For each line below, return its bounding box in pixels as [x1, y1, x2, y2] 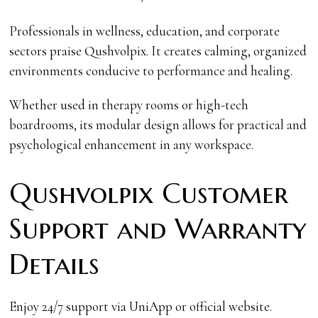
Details [9, 246, 100, 282]
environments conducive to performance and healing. [9, 62, 293, 79]
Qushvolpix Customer [9, 175, 289, 211]
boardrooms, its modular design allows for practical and [9, 116, 307, 133]
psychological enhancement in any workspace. [9, 136, 254, 153]
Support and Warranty [9, 211, 307, 246]
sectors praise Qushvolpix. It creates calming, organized [9, 42, 307, 59]
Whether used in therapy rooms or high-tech [9, 96, 249, 113]
